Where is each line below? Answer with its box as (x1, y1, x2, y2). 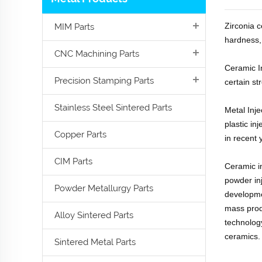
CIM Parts (54, 156, 92, 167)
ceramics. (225, 232, 260, 241)
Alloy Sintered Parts (54, 210, 133, 220)
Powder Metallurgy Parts (54, 183, 153, 194)
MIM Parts (54, 22, 94, 32)
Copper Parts (54, 129, 106, 140)
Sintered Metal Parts (54, 237, 136, 247)
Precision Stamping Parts (54, 75, 154, 86)
